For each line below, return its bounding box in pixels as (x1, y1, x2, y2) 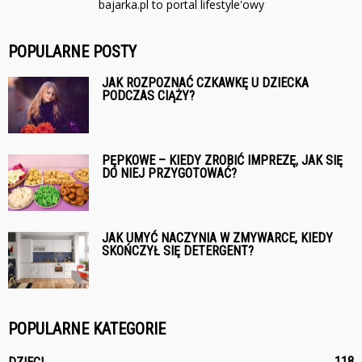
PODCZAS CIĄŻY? (102, 87, 195, 103)
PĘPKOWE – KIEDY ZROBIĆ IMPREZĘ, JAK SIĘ (102, 152, 343, 168)
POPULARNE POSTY (8, 41, 137, 61)
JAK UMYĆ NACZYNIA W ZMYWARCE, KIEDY (102, 229, 333, 246)
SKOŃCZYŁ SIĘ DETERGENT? (102, 242, 254, 259)
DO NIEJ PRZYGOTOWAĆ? (102, 165, 237, 181)
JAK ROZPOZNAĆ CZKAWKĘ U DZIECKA (102, 74, 309, 90)
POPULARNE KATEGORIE (8, 318, 166, 339)
